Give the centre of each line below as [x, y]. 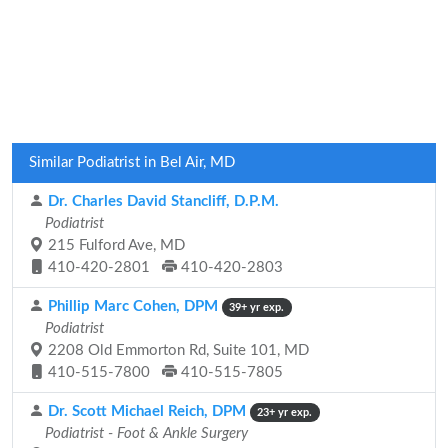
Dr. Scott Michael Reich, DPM [145, 411]
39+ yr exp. [257, 307]
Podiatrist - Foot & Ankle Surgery [144, 433]
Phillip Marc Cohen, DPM [131, 306]
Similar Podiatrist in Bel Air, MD [132, 162]
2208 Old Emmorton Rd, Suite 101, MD [176, 350]
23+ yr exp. [285, 412]
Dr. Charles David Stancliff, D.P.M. [161, 201]
